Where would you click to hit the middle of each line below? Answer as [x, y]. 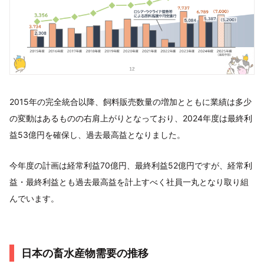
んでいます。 [34, 198]
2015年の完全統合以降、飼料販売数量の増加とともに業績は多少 [131, 101]
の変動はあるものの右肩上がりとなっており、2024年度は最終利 [131, 118]
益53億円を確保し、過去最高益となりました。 [97, 134]
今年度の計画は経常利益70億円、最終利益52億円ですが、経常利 [131, 165]
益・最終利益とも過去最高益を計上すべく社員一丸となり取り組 [129, 181]
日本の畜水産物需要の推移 [85, 253]
